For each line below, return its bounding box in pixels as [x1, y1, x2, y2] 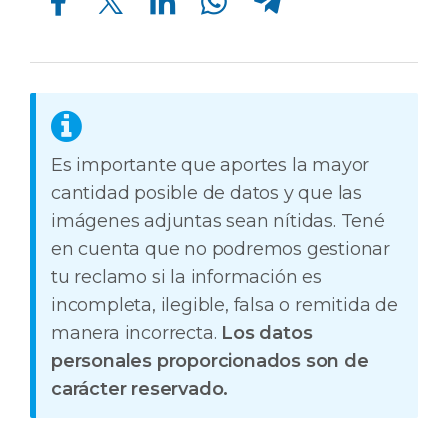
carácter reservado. [51, 378, 229, 400]
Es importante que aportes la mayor [51, 154, 370, 176]
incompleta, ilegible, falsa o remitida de [51, 294, 398, 316]
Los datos [221, 322, 313, 344]
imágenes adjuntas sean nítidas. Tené [51, 210, 385, 232]
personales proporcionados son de [51, 350, 369, 372]
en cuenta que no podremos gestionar [51, 238, 390, 260]
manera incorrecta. [51, 322, 222, 344]
